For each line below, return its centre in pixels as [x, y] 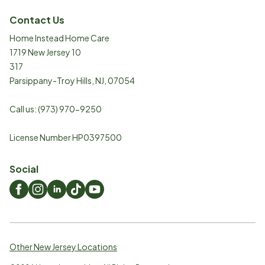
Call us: [24, 109]
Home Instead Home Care [59, 38]
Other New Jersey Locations [63, 247]
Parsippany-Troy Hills [51, 80]
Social [24, 169]
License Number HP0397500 [66, 137]
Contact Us [37, 20]
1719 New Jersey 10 [45, 52]
